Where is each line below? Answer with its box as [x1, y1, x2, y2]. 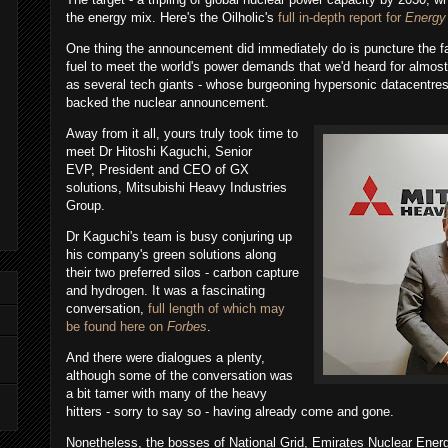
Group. [66, 198, 109, 214]
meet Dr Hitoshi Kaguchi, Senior [66, 144, 252, 160]
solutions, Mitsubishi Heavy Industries [66, 180, 287, 196]
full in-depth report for [278, 10, 405, 26]
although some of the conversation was [66, 368, 293, 384]
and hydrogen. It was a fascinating [66, 283, 265, 299]
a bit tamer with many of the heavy [66, 386, 267, 402]
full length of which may [148, 301, 285, 317]
